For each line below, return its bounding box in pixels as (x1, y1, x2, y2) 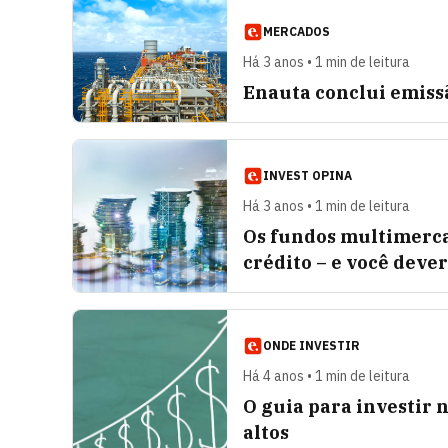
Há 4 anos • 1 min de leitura (243, 367, 410, 385)
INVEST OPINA (263, 168, 352, 183)
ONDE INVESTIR (263, 338, 360, 353)
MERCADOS (263, 24, 330, 39)
